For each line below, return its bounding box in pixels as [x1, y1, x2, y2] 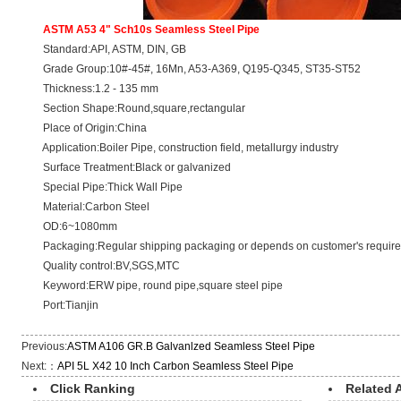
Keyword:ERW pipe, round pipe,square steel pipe [21, 279, 284, 292]
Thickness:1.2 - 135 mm [21, 82, 159, 95]
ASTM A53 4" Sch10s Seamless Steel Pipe [43, 23, 260, 36]
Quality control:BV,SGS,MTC [21, 260, 181, 272]
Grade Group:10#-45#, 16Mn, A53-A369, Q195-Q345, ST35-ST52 [21, 63, 362, 75]
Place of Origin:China [21, 122, 148, 134]
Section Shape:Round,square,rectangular [21, 102, 246, 115]
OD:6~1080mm [21, 220, 118, 233]
